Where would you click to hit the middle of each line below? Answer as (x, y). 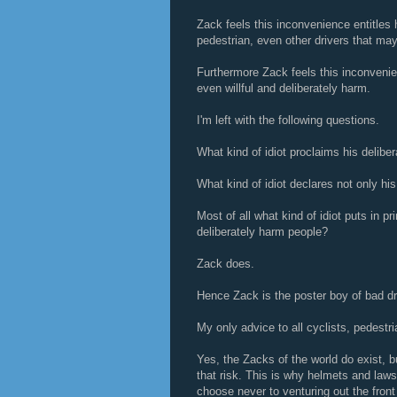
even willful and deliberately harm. (284, 88)
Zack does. (226, 264)
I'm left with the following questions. (288, 120)
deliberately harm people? (262, 232)
